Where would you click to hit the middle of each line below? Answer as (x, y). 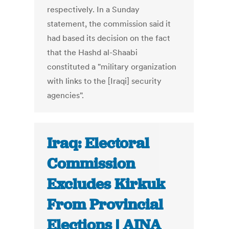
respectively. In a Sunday (94, 9)
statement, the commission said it (109, 24)
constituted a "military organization (112, 67)
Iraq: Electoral (98, 143)
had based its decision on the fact (109, 38)
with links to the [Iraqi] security (105, 81)
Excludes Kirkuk (106, 184)
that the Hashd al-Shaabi (93, 52)
